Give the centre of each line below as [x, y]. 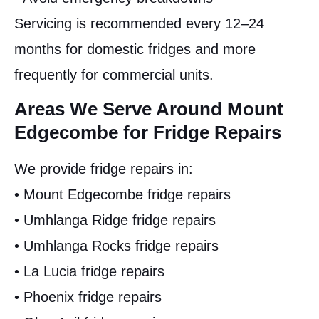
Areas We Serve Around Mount [149, 109]
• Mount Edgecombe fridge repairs [122, 195]
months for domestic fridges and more [135, 49]
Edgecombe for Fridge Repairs [148, 133]
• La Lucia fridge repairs [89, 272]
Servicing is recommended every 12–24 [139, 23]
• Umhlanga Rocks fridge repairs [116, 246]
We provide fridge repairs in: [104, 169]
